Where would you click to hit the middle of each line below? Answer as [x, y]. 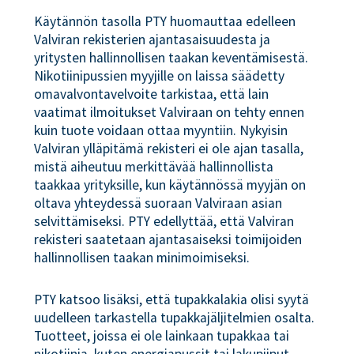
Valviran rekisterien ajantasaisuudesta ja [153, 39]
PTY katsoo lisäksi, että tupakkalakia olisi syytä [172, 300]
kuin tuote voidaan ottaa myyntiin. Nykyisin [161, 130]
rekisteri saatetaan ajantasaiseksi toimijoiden [168, 239]
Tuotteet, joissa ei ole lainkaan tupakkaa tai [162, 336]
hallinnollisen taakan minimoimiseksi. [144, 257]
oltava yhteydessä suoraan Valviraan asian [158, 203]
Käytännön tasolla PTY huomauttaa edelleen [165, 21]
